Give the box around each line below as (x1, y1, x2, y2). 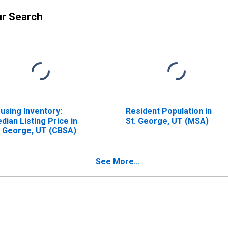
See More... (96, 156, 140, 166)
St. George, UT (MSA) (125, 116, 209, 126)
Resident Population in (125, 106, 212, 116)
